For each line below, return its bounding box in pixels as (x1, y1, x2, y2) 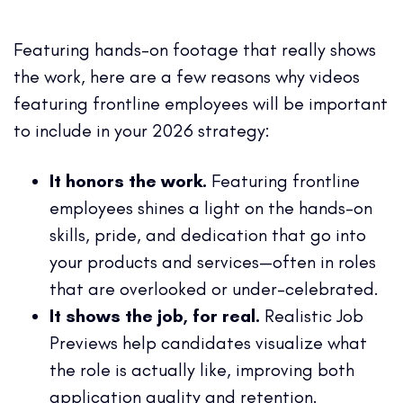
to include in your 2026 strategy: (13, 119, 270, 141)
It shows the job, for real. (49, 304, 264, 327)
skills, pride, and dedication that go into (49, 223, 366, 246)
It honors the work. (49, 169, 207, 192)
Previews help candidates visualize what (49, 331, 367, 354)
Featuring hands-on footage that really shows (13, 38, 376, 60)
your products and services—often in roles (49, 250, 376, 273)
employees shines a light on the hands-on (49, 196, 372, 219)
